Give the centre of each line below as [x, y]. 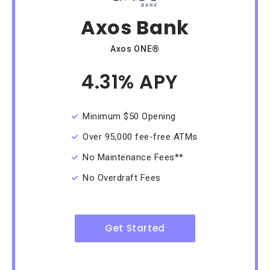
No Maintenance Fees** [133, 157]
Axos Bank [135, 27]
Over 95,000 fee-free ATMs [140, 137]
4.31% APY [130, 81]
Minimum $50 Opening [129, 116]
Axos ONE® [135, 49]
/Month [198, 82]
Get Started [135, 228]
